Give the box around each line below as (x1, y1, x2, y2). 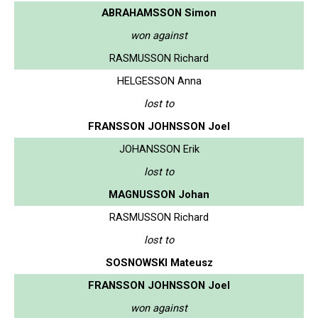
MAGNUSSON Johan (109, 187, 209, 201)
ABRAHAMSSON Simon (102, 6, 216, 19)
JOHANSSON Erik (119, 142, 199, 155)
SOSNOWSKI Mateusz (105, 256, 213, 269)
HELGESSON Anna (116, 74, 202, 87)
